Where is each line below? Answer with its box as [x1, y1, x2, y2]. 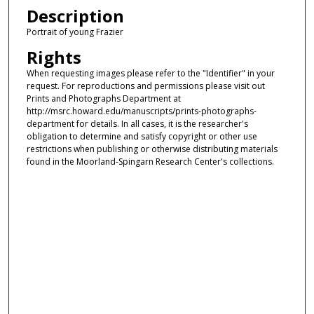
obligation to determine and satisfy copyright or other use [26, 130, 257, 142]
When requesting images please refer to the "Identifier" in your [26, 67, 275, 79]
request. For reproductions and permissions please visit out [26, 79, 265, 92]
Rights [26, 45, 81, 69]
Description [26, 4, 124, 28]
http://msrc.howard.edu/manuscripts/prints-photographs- [26, 104, 257, 117]
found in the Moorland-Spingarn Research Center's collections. [26, 155, 274, 168]
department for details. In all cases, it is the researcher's [26, 117, 248, 130]
